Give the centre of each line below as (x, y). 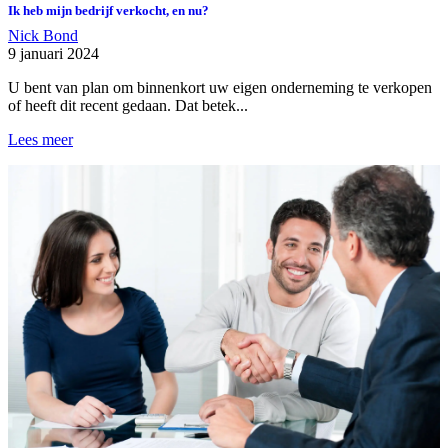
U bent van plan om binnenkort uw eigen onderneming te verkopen (220, 87)
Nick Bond (43, 35)
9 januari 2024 (53, 53)
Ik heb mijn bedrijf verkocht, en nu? (108, 10)
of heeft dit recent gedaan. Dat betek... (128, 105)
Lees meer (40, 139)
